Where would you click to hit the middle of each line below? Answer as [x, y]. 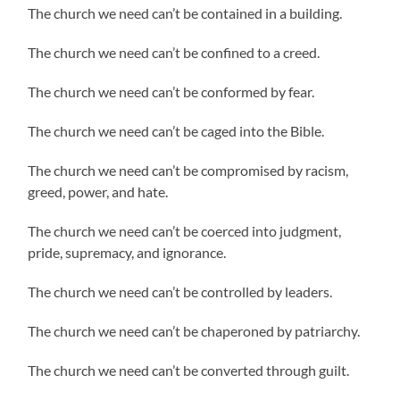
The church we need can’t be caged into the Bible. [176, 130]
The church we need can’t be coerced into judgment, [185, 230]
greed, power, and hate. [98, 191]
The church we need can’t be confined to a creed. [174, 52]
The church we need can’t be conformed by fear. [171, 91]
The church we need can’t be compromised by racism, [188, 170]
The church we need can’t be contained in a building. [185, 12]
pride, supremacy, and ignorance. [127, 252]
